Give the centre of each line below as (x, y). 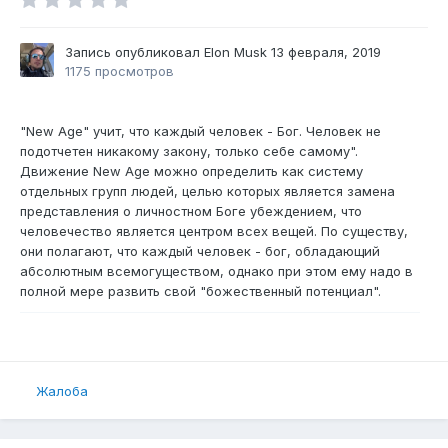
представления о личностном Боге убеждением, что (191, 211)
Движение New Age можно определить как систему (191, 171)
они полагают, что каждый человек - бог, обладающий (200, 251)
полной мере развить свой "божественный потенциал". (200, 291)
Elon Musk (235, 52)
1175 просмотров (119, 71)
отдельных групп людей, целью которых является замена (207, 191)
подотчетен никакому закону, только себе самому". (189, 151)
